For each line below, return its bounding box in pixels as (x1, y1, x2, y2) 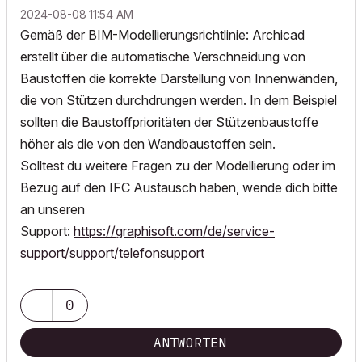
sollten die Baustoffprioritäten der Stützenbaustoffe (20, 113, 318, 130)
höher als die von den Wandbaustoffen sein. (20, 135, 279, 152)
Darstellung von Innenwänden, (160, 69, 338, 86)
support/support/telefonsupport (20, 244, 204, 261)
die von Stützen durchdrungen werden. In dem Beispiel (20, 91, 337, 108)
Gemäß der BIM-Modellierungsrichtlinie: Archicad (20, 26, 305, 43)
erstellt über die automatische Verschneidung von (20, 48, 305, 65)
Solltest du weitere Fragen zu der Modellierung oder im (20, 157, 335, 174)
